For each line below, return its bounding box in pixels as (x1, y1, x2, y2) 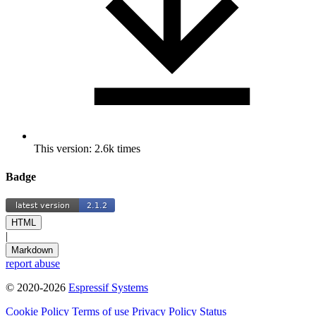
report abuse (6, 257, 60, 269)
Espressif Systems (68, 281, 148, 293)
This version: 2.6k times (34, 142, 140, 155)
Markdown (11, 244, 53, 255)
